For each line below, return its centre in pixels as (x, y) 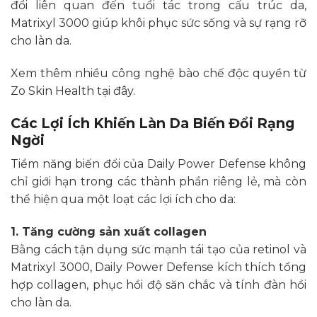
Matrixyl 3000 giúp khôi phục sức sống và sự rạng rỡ (158, 23)
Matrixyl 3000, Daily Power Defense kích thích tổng (158, 267)
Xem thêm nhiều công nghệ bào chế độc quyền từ (158, 74)
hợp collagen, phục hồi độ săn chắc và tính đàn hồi (158, 285)
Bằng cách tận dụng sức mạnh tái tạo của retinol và (158, 250)
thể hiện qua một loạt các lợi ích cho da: (123, 200)
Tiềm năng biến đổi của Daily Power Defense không (158, 164)
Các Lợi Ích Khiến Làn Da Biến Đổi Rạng (152, 123)
